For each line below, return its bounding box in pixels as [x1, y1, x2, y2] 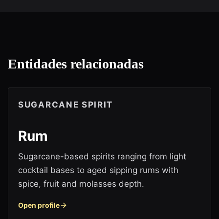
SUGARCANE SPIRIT [18, 100, 113, 109]
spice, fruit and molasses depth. [18, 179, 144, 189]
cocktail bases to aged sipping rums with [18, 165, 178, 175]
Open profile [18, 201, 60, 209]
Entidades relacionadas [8, 56, 144, 71]
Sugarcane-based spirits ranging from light [18, 152, 186, 161]
